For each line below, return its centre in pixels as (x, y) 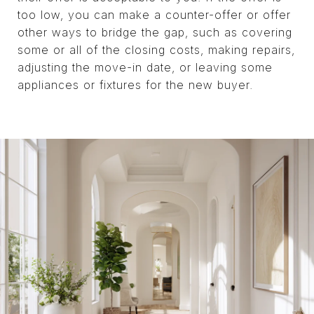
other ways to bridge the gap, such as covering (155, 32)
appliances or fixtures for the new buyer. (135, 84)
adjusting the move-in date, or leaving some (145, 67)
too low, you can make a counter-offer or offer (154, 14)
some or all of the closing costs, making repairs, (156, 49)
